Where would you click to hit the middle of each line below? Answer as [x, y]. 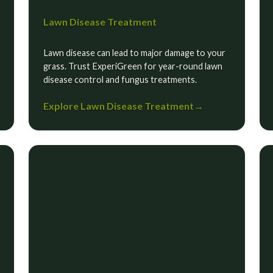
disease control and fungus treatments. [120, 80]
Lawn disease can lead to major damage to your [134, 53]
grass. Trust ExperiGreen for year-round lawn [133, 66]
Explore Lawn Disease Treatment [118, 106]
